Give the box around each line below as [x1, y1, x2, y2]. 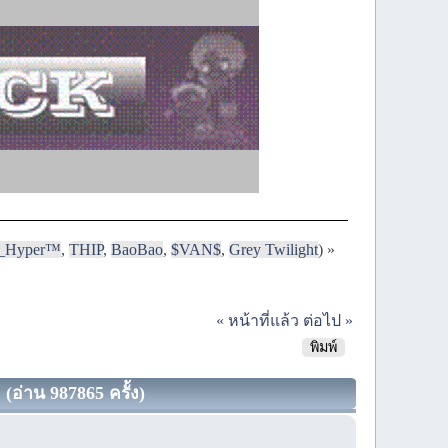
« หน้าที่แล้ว [215, 311, 299, 329]
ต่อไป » [302, 311, 353, 329]
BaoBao [111, 240, 164, 258]
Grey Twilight [229, 240, 319, 258]
